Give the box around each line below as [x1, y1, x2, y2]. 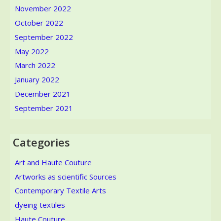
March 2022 [15, 60, 55, 71]
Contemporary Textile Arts [15, 185, 106, 196]
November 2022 [15, 3, 71, 14]
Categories [13, 134, 70, 149]
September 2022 [15, 32, 73, 42]
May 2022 [15, 46, 49, 56]
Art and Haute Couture [15, 157, 92, 167]
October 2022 [15, 18, 63, 28]
